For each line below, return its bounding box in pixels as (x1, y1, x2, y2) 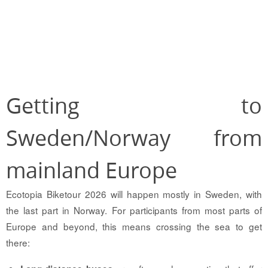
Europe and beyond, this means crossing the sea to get (6, 220, 262, 233)
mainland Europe (6, 156, 177, 185)
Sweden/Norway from (6, 123, 262, 153)
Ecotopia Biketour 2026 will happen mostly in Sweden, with (6, 187, 262, 201)
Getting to (6, 91, 262, 120)
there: (6, 236, 30, 249)
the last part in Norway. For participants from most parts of (6, 203, 262, 217)
